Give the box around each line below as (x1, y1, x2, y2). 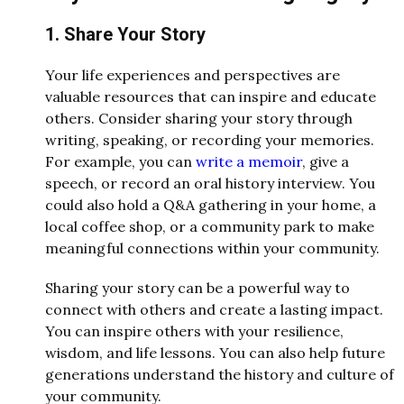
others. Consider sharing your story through (45, 108, 353, 127)
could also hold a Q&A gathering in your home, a (45, 195, 376, 214)
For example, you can (45, 151, 196, 170)
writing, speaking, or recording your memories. (45, 130, 374, 149)
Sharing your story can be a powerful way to (45, 278, 350, 297)
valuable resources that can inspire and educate (45, 87, 376, 106)
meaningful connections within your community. (45, 238, 380, 257)
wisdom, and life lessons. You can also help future (45, 343, 385, 362)
